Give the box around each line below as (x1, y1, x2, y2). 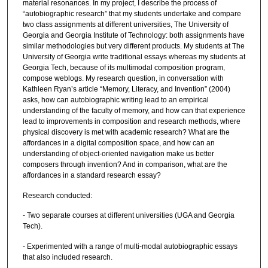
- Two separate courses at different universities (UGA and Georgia (22, 211, 234, 220)
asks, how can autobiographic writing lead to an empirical (22, 96, 209, 105)
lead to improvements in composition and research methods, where (22, 117, 240, 126)
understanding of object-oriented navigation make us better (22, 150, 214, 159)
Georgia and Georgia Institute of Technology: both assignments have (22, 31, 245, 40)
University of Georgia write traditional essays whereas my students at (22, 53, 245, 62)
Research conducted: (22, 191, 92, 200)
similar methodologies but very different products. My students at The (22, 42, 245, 51)
